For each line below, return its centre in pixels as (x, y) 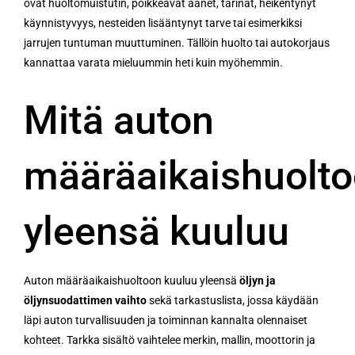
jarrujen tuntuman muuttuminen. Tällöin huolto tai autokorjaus (177, 42)
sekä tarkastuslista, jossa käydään (233, 300)
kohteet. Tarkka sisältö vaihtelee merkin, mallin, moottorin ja (170, 340)
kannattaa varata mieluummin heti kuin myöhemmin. (153, 62)
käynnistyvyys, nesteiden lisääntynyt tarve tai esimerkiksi (163, 23)
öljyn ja (258, 280)
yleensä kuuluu (157, 231)
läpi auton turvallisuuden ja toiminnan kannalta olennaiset (166, 320)
